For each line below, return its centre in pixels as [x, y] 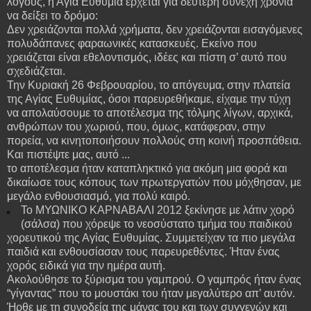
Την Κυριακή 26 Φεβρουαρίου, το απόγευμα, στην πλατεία [149, 85]
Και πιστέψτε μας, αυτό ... [68, 154]
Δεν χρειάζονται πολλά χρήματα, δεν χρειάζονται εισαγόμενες [155, 29]
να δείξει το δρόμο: [52, 15]
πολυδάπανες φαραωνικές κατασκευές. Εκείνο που [132, 43]
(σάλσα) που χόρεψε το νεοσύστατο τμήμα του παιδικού [156, 224]
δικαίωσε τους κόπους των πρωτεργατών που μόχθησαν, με [154, 182]
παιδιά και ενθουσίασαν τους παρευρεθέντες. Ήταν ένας [143, 251]
